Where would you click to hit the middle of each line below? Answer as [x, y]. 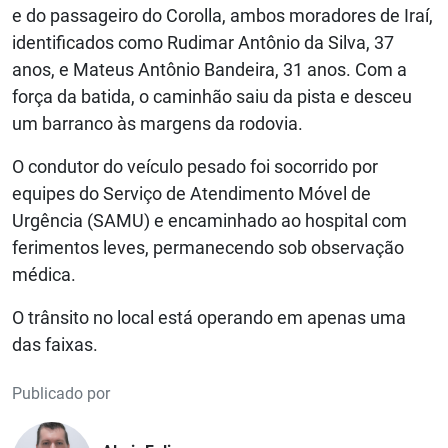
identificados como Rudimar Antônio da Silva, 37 [203, 43]
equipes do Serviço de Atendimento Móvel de [191, 194]
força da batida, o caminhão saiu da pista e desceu [212, 97]
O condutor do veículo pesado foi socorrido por [195, 167]
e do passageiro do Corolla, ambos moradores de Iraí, [222, 16]
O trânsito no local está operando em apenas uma [209, 318]
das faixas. [57, 345]
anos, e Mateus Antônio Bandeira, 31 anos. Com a [209, 70]
